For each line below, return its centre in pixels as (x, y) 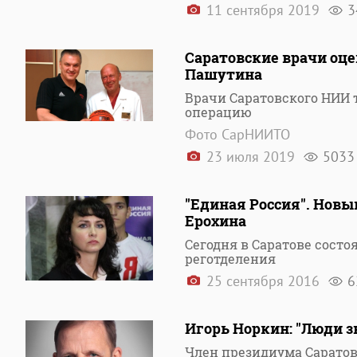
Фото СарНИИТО (237, 134)
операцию (218, 112)
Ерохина (216, 221)
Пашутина (224, 74)
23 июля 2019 (251, 157)
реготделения (230, 259)
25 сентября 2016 (263, 281)
